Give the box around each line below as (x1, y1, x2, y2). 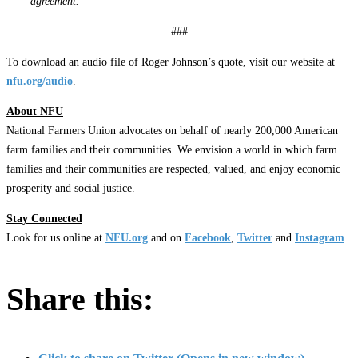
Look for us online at (6, 231, 105, 244)
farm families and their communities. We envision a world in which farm (6, 143, 337, 156)
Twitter (237, 231, 272, 244)
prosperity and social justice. (6, 181, 135, 194)
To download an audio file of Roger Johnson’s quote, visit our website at (6, 55, 335, 68)
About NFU (6, 105, 63, 117)
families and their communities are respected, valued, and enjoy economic (6, 162, 340, 175)
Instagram (295, 231, 344, 244)
